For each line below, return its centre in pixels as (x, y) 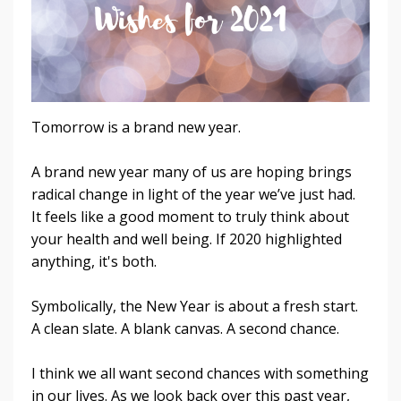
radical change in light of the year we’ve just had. (195, 194)
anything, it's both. (96, 261)
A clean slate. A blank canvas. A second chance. (185, 328)
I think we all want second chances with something (200, 373)
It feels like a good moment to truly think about (190, 216)
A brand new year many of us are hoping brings (192, 171)
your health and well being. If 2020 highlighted (187, 239)
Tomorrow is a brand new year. (136, 127)
